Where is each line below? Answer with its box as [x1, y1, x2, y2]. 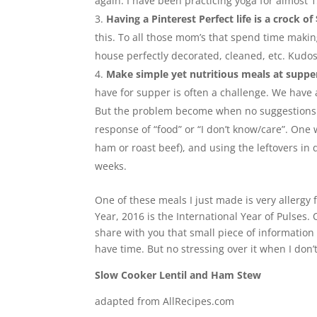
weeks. [95, 159, 127, 173]
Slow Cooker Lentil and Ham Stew [95, 268, 262, 282]
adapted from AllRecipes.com [95, 294, 235, 308]
